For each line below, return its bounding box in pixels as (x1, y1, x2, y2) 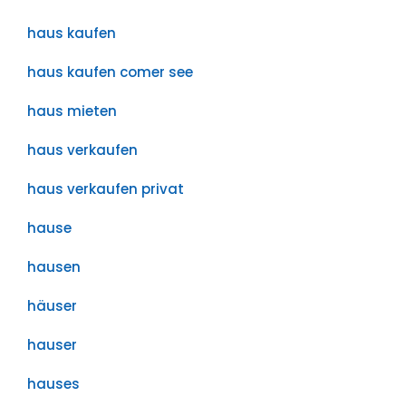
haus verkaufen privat (27, 179, 184, 198)
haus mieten (27, 101, 117, 121)
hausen (27, 257, 81, 276)
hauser (27, 335, 77, 354)
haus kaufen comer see (27, 63, 193, 82)
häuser (27, 296, 77, 315)
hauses (27, 374, 80, 393)
